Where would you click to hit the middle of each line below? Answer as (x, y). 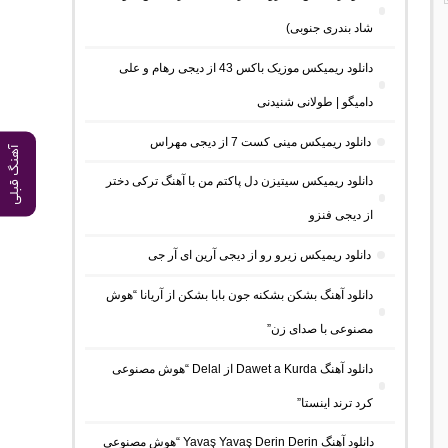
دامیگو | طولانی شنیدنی (315, 101)
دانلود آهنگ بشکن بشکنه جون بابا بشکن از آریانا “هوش (240, 294)
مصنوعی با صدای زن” (320, 328)
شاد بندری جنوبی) (330, 28)
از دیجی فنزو (340, 215)
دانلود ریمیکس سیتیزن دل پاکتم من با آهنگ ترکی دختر (239, 181)
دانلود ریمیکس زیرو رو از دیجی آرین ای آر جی (260, 255)
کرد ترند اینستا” (334, 402)
